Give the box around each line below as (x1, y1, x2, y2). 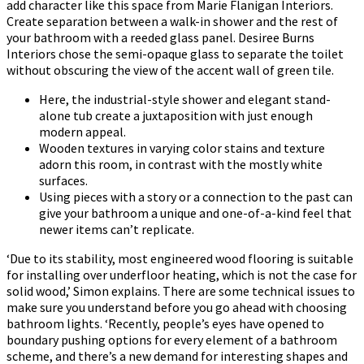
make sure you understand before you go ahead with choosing (6, 298, 347, 315)
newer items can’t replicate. (39, 220, 194, 237)
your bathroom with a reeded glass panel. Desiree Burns (6, 28, 314, 45)
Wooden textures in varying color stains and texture (39, 139, 325, 156)
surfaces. (39, 171, 88, 188)
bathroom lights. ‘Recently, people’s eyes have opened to (6, 314, 324, 331)
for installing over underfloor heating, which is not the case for (6, 266, 357, 283)
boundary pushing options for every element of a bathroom (6, 331, 337, 348)
